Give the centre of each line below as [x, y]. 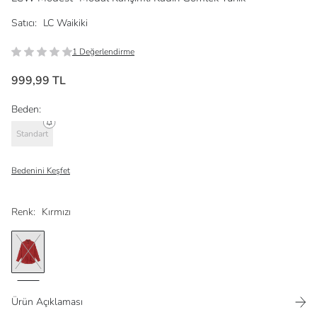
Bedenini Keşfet [41, 171]
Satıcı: [24, 23]
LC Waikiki [65, 23]
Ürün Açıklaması [47, 302]
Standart [32, 133]
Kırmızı [56, 212]
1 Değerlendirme [103, 52]
